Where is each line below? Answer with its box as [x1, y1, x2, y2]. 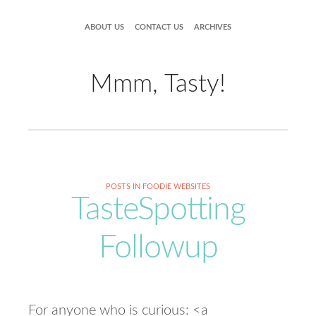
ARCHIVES [194, 23, 231, 31]
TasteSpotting [71, 194, 245, 226]
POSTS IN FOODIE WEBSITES [106, 183, 210, 190]
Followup [98, 232, 218, 264]
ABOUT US [85, 23, 124, 31]
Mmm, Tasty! [90, 72, 226, 97]
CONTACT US [135, 23, 183, 31]
